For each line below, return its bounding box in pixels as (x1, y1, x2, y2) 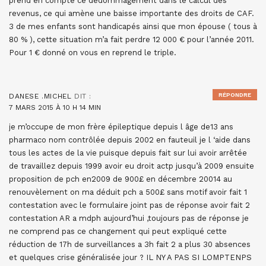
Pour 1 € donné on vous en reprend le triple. (9, 48, 176, 57)
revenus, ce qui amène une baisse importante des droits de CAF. (9, 9, 254, 18)
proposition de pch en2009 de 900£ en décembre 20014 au (9, 175, 232, 183)
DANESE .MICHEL (9, 92, 72, 100)
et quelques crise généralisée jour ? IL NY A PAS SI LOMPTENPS (9, 253, 252, 262)
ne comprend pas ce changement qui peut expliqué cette (9, 227, 227, 236)
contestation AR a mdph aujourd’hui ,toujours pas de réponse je (9, 214, 249, 223)
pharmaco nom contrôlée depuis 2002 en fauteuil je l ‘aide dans (9, 135, 251, 144)
